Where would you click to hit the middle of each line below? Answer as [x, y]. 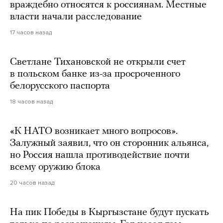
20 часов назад [32, 183]
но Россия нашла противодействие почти [100, 156]
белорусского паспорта [60, 86]
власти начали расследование [76, 17]
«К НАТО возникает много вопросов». [94, 132]
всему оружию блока [55, 167]
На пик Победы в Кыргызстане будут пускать [110, 213]
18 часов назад [31, 102]
